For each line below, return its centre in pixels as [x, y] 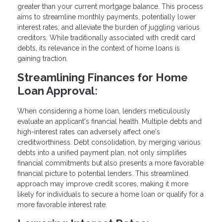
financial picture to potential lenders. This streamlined [103, 173]
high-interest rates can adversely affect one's [89, 132]
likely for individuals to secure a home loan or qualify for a [111, 194]
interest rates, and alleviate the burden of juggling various [109, 28]
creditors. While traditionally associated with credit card [106, 38]
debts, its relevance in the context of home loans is [99, 48]
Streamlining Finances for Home [103, 78]
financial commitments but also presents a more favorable [111, 163]
